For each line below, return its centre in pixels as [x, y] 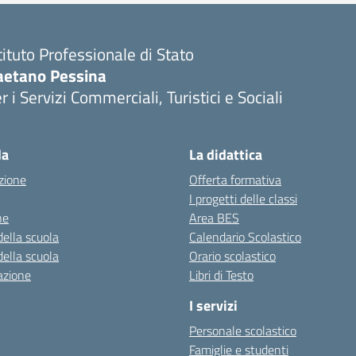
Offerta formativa [235, 180]
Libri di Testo [221, 275]
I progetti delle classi [243, 199]
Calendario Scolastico [245, 237]
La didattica [226, 155]
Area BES [214, 218]
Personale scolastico [243, 331]
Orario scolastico [232, 256]
